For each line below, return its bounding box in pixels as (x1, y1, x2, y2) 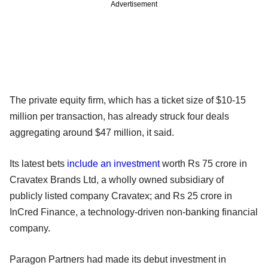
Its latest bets (10, 158, 67, 169)
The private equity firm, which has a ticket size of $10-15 (10, 95, 246, 105)
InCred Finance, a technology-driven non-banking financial (10, 206, 258, 217)
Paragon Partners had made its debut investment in (10, 254, 226, 264)
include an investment (67, 158, 160, 169)
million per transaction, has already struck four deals (10, 111, 229, 121)
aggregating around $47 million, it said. (10, 127, 174, 138)
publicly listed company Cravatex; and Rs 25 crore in (10, 190, 232, 201)
